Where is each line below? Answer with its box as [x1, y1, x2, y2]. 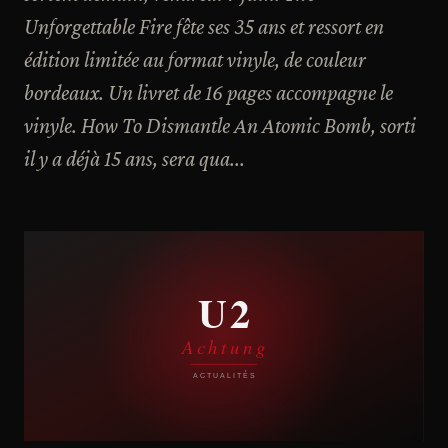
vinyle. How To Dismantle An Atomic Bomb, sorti [24, 113, 416, 138]
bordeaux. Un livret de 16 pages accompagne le [24, 80, 393, 105]
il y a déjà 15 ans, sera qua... [24, 146, 245, 171]
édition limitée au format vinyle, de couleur [24, 47, 366, 72]
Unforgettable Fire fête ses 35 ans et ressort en [24, 14, 384, 39]
